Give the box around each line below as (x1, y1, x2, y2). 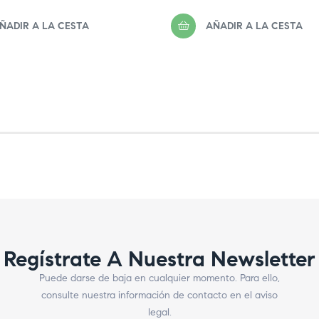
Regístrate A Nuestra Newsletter (4, 246, 315, 273)
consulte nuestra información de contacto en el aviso (41, 289, 278, 302)
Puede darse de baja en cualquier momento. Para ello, (39, 272, 280, 285)
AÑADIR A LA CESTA (206, 20, 303, 32)
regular (169, 7, 211, 23)
